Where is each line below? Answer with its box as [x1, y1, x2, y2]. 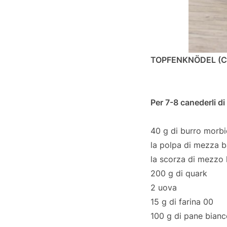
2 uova [150, 182, 177, 193]
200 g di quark [150, 168, 207, 179]
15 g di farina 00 [150, 197, 213, 207]
